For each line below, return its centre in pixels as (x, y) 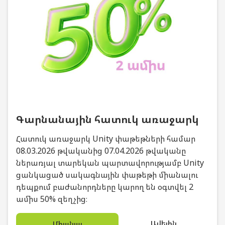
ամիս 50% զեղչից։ (52, 199)
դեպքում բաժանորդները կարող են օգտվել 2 (105, 187)
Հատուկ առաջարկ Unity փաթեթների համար (106, 139)
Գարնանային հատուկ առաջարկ (107, 119)
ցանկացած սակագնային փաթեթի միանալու (107, 175)
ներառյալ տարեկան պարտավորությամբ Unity (110, 163)
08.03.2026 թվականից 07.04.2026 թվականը (101, 151)
